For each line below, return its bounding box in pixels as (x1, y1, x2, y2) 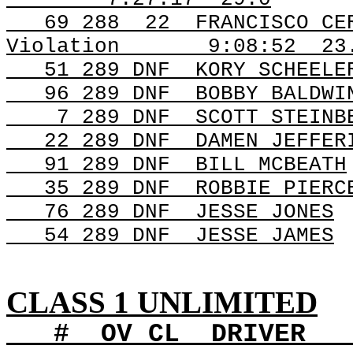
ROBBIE (195, 176, 271, 200)
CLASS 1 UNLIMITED (6, 285, 318, 319)
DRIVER (211, 320, 306, 349)
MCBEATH (246, 153, 347, 176)
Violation (6, 35, 120, 58)
